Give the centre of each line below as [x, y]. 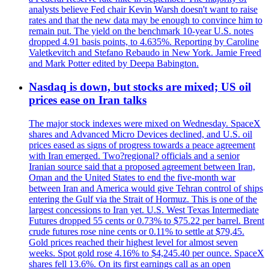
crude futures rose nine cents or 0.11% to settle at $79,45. [137, 231]
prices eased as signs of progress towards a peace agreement [142, 145]
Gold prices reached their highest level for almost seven [133, 242]
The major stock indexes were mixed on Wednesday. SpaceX [145, 123]
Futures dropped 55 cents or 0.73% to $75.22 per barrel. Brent [147, 220]
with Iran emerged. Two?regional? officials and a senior [134, 156]
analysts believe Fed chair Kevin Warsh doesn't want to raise [143, 10]
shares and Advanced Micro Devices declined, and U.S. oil [141, 134]
